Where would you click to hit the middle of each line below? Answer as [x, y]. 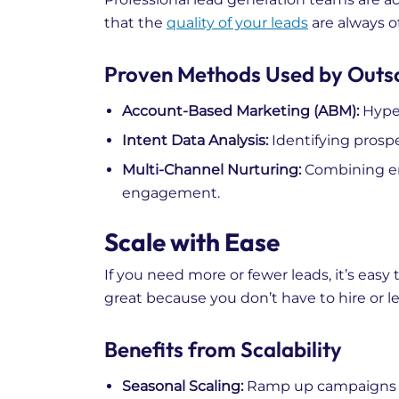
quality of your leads [237, 23]
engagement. [171, 193]
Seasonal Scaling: [183, 387]
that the [135, 23]
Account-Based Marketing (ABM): [240, 111]
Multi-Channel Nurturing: [212, 170]
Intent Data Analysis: [195, 141]
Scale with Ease [192, 242]
